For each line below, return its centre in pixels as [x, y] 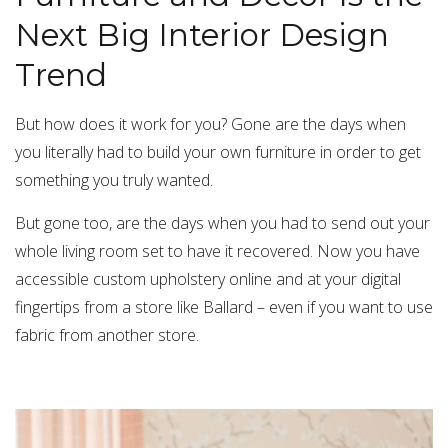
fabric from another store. [107, 335]
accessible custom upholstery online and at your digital [208, 279]
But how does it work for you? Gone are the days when [210, 124]
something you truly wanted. [114, 180]
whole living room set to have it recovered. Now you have [217, 251]
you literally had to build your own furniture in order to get [218, 152]
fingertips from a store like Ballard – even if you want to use [224, 307]
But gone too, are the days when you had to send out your [222, 223]
